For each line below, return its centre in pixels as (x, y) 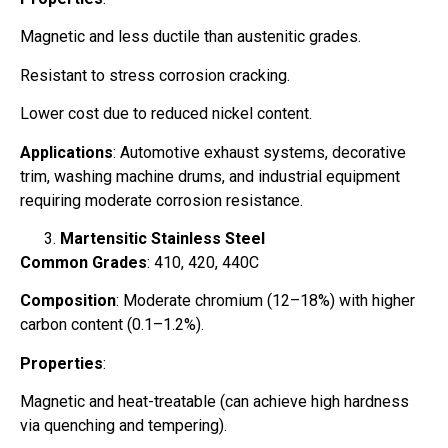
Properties (61, 363)
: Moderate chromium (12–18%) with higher (265, 301)
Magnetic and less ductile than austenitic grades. (190, 37)
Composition (68, 301)
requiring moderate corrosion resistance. (161, 200)
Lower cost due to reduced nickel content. (166, 114)
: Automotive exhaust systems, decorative (259, 152)
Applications (66, 152)
